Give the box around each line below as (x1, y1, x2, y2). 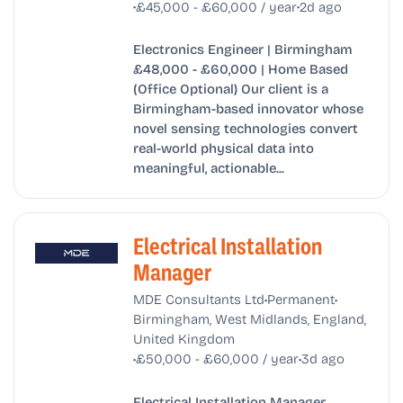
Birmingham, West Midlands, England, (132, 309, 366, 329)
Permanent (266, 289, 335, 309)
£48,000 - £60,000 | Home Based (132, 58, 348, 79)
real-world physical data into (132, 138, 314, 158)
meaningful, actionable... (132, 157, 284, 178)
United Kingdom (132, 328, 235, 349)
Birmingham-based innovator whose (132, 98, 363, 119)
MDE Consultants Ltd (132, 289, 264, 309)
